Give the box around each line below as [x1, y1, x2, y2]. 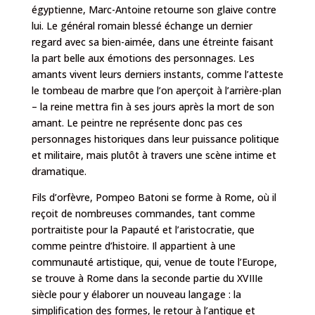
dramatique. [31, 164, 86, 178]
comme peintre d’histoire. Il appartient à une [31, 238, 236, 252]
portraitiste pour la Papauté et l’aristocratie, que [31, 222, 255, 236]
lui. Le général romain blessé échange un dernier [31, 18, 252, 32]
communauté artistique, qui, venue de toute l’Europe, [31, 255, 277, 269]
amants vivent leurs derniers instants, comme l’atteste [31, 67, 283, 81]
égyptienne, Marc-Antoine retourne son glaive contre [31, 2, 276, 16]
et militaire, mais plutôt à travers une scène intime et [31, 148, 276, 162]
